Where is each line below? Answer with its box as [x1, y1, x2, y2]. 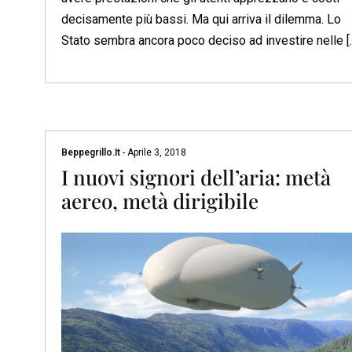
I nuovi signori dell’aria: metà [61, 163, 331, 192]
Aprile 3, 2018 [125, 147, 186, 159]
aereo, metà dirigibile [61, 187, 258, 215]
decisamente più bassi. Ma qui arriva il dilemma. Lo [61, 12, 341, 27]
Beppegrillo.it [61, 147, 123, 159]
